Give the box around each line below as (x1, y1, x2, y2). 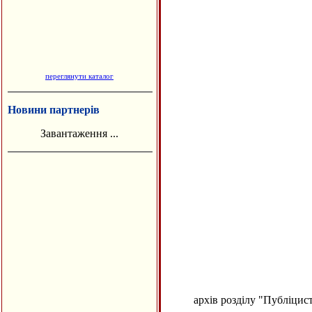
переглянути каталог (45, 72, 114, 80)
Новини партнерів (8, 104, 100, 116)
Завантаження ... (40, 127, 118, 139)
